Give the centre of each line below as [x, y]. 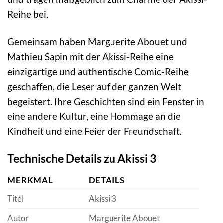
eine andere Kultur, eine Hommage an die [94, 116]
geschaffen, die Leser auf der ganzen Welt [94, 87]
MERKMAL [31, 180]
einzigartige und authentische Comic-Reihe [98, 72]
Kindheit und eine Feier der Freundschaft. [95, 131]
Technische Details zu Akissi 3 [82, 158]
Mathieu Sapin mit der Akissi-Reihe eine [91, 57]
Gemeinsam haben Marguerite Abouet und [97, 42]
